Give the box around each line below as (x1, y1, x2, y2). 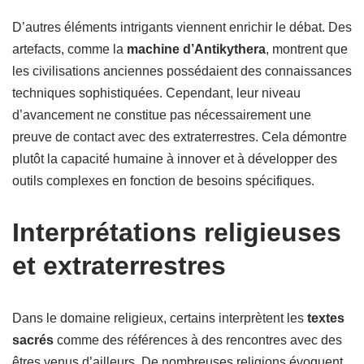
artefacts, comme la (12, 42, 127, 56)
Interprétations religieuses (12, 218, 341, 247)
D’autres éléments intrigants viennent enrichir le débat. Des (12, 20, 352, 34)
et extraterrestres (12, 251, 226, 280)
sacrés (12, 333, 54, 347)
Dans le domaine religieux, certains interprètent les (12, 311, 307, 325)
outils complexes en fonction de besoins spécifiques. (12, 174, 314, 188)
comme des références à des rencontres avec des (54, 333, 342, 347)
